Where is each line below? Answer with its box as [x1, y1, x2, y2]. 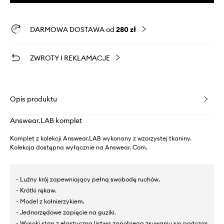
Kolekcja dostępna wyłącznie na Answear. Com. [10, 143, 147, 151]
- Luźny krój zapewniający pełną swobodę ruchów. [16, 175, 160, 183]
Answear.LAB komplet [10, 116, 82, 125]
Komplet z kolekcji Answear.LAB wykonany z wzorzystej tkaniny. [10, 134, 191, 142]
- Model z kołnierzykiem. [16, 197, 84, 205]
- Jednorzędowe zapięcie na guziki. [16, 208, 116, 216]
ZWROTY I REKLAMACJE [30, 53, 110, 63]
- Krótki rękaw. [16, 186, 56, 194]
